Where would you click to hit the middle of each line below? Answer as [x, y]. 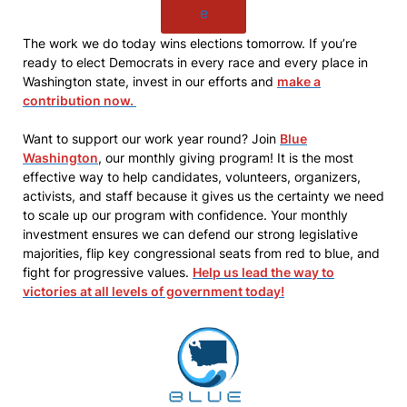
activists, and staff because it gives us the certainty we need [203, 196]
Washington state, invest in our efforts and [150, 81]
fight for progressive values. [108, 272]
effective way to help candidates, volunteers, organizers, [192, 177]
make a [299, 81]
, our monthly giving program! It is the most [226, 158]
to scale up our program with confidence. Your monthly [185, 215]
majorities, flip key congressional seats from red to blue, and [201, 253]
